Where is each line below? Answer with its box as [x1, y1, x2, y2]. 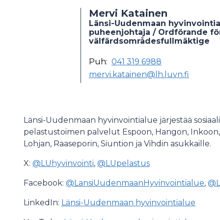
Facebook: [24, 178, 66, 188]
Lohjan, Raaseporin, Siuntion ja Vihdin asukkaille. [24, 139, 211, 148]
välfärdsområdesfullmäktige [89, 36, 210, 46]
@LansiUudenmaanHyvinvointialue [66, 178, 204, 188]
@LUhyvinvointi [32, 159, 94, 168]
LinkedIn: [24, 198, 61, 207]
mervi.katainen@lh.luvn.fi [89, 70, 189, 79]
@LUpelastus [97, 159, 150, 168]
